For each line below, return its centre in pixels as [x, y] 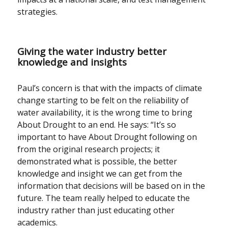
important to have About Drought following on [107, 137]
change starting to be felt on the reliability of [103, 100]
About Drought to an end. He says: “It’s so [97, 124]
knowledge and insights [72, 62]
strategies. [38, 11]
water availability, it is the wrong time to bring [105, 112]
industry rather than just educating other [96, 210]
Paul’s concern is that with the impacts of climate [110, 88]
